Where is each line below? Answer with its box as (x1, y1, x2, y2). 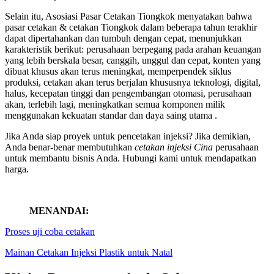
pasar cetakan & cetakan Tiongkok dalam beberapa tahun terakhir (5, 22, 257, 33)
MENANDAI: (29, 206, 89, 217)
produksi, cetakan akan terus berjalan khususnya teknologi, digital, (5, 77, 261, 88)
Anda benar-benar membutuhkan (5, 142, 135, 153)
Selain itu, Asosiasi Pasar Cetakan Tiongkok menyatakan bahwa (5, 11, 252, 22)
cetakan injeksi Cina (135, 142, 213, 153)
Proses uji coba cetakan (5, 226, 95, 237)
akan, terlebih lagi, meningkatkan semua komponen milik (5, 99, 225, 110)
